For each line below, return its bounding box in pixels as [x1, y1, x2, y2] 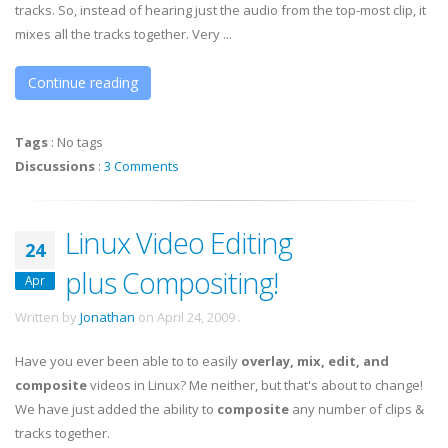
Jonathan [80, 308, 135, 326]
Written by [15, 308, 80, 326]
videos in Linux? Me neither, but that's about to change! [87, 376, 423, 394]
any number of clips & [289, 400, 424, 418]
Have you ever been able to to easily [15, 352, 241, 370]
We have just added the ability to [15, 400, 217, 418]
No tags [57, 133, 103, 151]
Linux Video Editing [65, 223, 292, 262]
